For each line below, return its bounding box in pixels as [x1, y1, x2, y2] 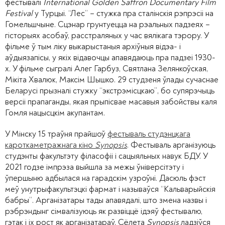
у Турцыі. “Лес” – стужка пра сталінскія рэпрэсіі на [33, 8, 213, 19]
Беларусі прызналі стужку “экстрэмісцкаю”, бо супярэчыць [5, 85, 214, 96]
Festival [5, 8, 33, 19]
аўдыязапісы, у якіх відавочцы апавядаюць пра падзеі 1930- [5, 52, 215, 63]
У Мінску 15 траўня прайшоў [5, 129, 107, 140]
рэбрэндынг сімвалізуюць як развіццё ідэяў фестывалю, [5, 206, 202, 217]
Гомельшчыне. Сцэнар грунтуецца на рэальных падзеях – [5, 19, 210, 30]
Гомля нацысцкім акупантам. [5, 107, 105, 119]
